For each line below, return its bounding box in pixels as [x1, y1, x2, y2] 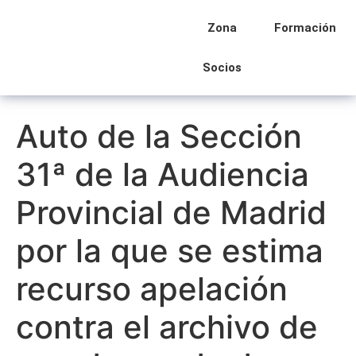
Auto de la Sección [16, 117, 302, 156]
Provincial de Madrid [16, 193, 327, 232]
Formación [274, 21, 336, 35]
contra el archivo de [16, 308, 318, 346]
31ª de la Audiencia [16, 155, 309, 194]
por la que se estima [16, 231, 323, 270]
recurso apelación [16, 269, 288, 308]
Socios [203, 60, 242, 75]
